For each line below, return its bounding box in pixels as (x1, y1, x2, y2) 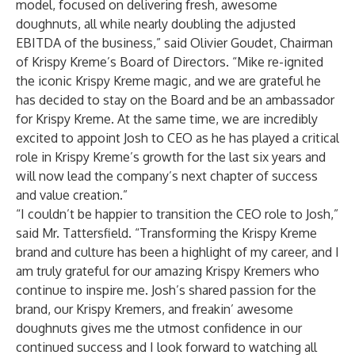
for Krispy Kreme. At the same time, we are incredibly (16, 111, 318, 127)
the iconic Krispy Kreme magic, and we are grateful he (16, 73, 321, 89)
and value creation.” (16, 187, 128, 203)
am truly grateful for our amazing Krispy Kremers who (16, 263, 319, 279)
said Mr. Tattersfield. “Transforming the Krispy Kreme (16, 225, 317, 241)
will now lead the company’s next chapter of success (16, 168, 318, 184)
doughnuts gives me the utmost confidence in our (16, 320, 302, 336)
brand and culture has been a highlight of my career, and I (16, 244, 339, 260)
